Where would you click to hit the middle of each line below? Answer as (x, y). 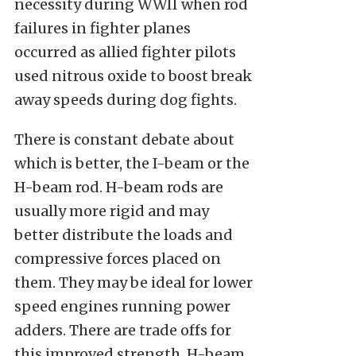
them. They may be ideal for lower (133, 282)
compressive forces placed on (118, 259)
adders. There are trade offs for (123, 330)
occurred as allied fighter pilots (125, 52)
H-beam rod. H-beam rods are (119, 187)
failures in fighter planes (103, 28)
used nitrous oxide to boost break (133, 76)
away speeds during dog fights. (126, 100)
